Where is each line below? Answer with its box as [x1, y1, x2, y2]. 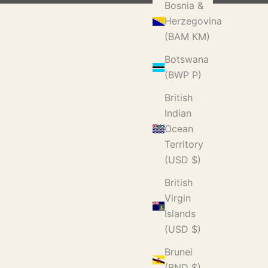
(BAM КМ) [165, 31, 210, 43]
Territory [165, 138, 203, 151]
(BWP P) [165, 69, 202, 81]
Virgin [165, 192, 191, 205]
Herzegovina [165, 15, 222, 28]
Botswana [165, 53, 209, 66]
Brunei [165, 246, 193, 258]
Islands [165, 208, 196, 220]
